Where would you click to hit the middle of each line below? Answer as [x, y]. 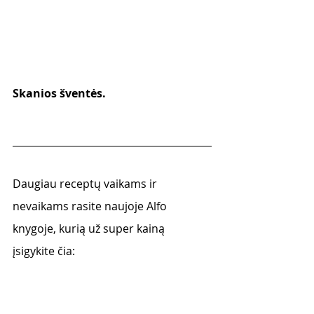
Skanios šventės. [59, 94]
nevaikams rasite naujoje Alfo [91, 206]
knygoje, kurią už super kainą [90, 229]
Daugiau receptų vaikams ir [86, 184]
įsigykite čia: [45, 251]
